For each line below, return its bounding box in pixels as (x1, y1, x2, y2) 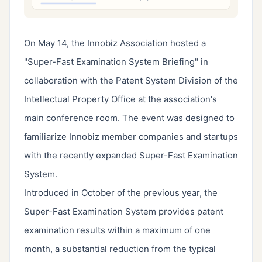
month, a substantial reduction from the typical (24, 243, 216, 255)
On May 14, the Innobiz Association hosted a (24, 37, 206, 49)
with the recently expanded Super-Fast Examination (24, 150, 238, 161)
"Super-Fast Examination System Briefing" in (24, 56, 208, 68)
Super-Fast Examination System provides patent (24, 206, 223, 218)
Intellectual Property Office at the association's (24, 94, 217, 105)
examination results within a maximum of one (24, 225, 211, 236)
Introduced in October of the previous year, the (24, 187, 218, 199)
